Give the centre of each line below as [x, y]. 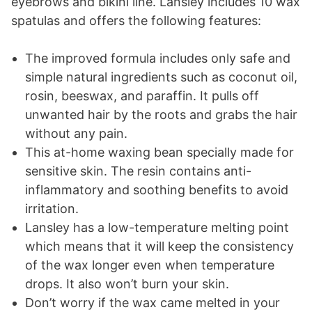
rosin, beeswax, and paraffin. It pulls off [142, 95]
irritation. [52, 208]
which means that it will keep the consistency [159, 246]
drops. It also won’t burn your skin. [127, 283]
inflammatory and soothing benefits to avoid [157, 189]
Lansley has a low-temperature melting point [157, 227]
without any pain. [76, 133]
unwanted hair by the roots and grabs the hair [161, 114]
